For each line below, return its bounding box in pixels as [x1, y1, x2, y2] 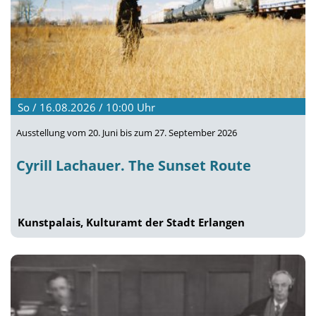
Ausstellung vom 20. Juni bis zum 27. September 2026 [16, 126, 237, 140]
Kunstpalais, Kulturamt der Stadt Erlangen [18, 215, 245, 230]
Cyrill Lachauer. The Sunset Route [16, 155, 251, 176]
